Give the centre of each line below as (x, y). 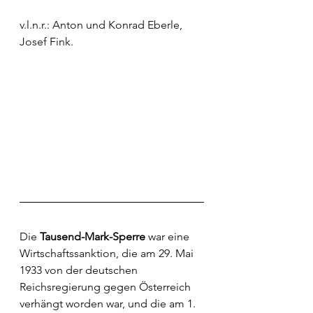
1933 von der (52, 270)
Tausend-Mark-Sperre (93, 237)
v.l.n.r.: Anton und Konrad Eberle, (102, 24)
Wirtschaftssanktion (68, 254)
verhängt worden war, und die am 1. (109, 304)
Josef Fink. (46, 41)
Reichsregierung (60, 287)
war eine (169, 237)
